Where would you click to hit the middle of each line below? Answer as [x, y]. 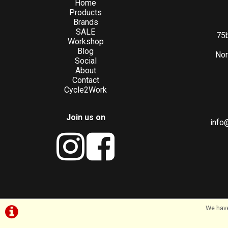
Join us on [85, 117]
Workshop [85, 41]
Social [85, 61]
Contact [85, 80]
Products [85, 12]
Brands [85, 22]
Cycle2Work [85, 90]
